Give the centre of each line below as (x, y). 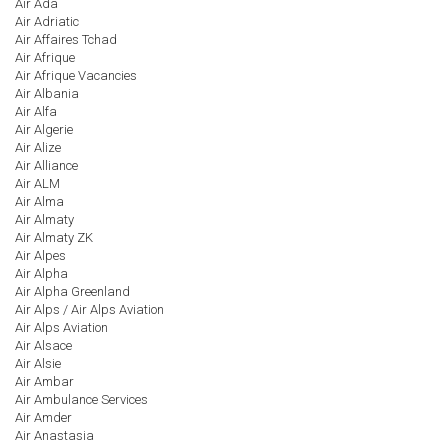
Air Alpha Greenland (72, 291)
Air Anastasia (54, 435)
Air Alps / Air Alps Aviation (89, 309)
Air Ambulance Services (81, 399)
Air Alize (38, 147)
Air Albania (47, 93)
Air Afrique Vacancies (76, 75)
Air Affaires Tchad (66, 39)
